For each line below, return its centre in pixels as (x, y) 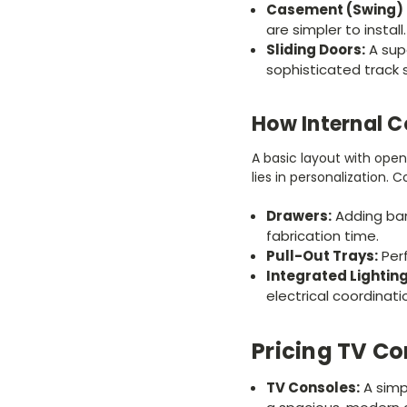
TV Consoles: (313, 388)
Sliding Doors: (316, 50)
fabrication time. (323, 236)
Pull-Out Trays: (323, 256)
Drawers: (299, 216)
